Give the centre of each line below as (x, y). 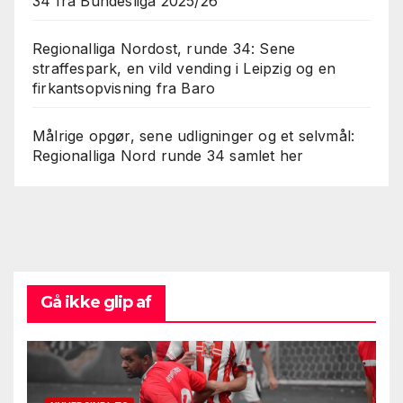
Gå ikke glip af (96, 303)
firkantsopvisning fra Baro (124, 88)
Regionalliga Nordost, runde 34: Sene (164, 48)
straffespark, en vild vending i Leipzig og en (184, 68)
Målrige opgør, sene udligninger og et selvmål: (194, 135)
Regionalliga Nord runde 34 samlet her (168, 155)
